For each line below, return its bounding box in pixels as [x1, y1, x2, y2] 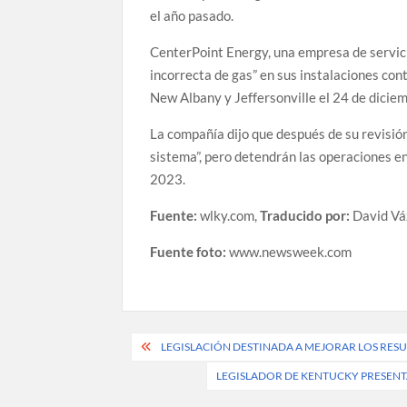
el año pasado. [150, 6, 234, 24]
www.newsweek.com [229, 243, 352, 260]
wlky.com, [200, 206, 261, 223]
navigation [121, 360, 249, 392]
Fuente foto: [150, 243, 230, 260]
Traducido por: [260, 206, 351, 223]
